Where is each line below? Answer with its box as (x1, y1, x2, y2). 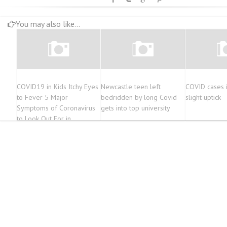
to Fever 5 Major (16, 93, 68, 102)
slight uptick (185, 93, 221, 102)
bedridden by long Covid (101, 93, 177, 102)
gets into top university (101, 103, 171, 113)
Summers (16, 125, 45, 134)
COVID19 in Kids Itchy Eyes (16, 82, 98, 92)
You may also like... (16, 19, 80, 29)
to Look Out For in (16, 114, 71, 124)
